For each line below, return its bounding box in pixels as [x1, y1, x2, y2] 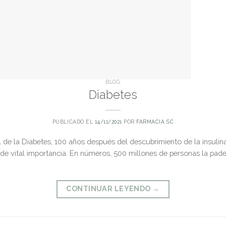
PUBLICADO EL [52, 119, 95, 125]
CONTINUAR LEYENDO [66, 185, 153, 193]
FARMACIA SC [136, 119, 174, 125]
